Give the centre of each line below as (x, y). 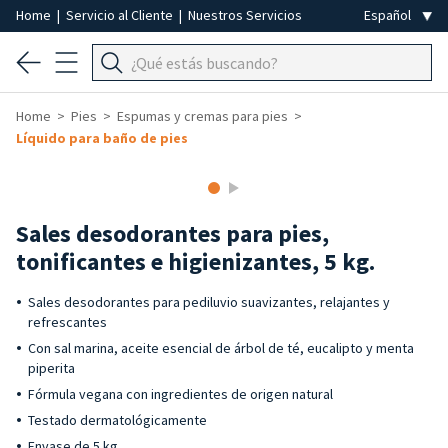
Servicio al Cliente (121, 15)
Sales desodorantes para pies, (172, 233)
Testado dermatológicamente (117, 420)
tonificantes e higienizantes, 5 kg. (195, 261)
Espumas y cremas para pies (202, 116)
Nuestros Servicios (245, 15)
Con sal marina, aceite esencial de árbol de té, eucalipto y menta (221, 348)
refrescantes (67, 322)
